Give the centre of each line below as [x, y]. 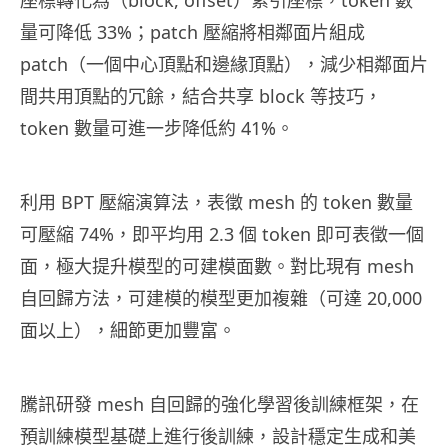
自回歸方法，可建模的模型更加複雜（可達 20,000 [221, 298]
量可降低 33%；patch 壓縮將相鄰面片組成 [192, 32]
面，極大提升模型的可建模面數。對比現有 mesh [217, 266]
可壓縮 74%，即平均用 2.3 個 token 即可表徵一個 [222, 234]
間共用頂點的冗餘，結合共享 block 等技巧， [201, 96]
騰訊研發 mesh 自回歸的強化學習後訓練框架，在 [219, 404]
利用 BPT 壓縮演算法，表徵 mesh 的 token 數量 [216, 202]
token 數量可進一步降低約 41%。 [157, 128]
